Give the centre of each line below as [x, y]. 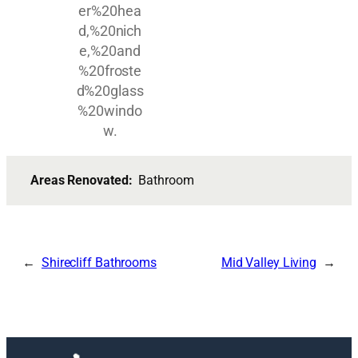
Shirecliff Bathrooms [99, 263]
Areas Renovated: [85, 181]
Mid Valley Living [269, 263]
